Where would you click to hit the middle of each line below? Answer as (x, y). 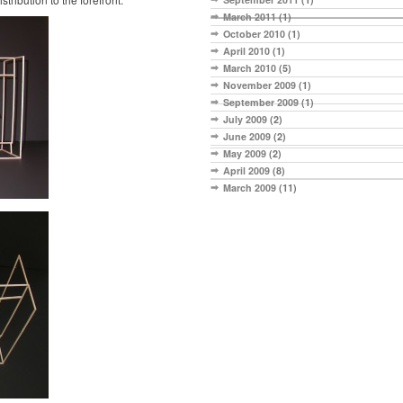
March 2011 (250, 17)
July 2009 (245, 120)
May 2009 (245, 154)
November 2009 (260, 85)
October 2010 (254, 34)
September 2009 (261, 103)
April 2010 (246, 51)
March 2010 (250, 68)
